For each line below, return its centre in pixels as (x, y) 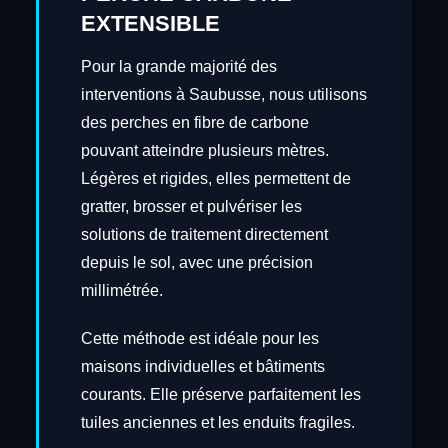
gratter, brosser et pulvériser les (191, 207)
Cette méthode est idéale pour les (199, 339)
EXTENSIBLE (150, 23)
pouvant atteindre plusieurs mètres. (204, 151)
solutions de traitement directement (204, 235)
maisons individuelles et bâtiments (202, 367)
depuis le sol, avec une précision (196, 263)
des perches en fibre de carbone (194, 123)
